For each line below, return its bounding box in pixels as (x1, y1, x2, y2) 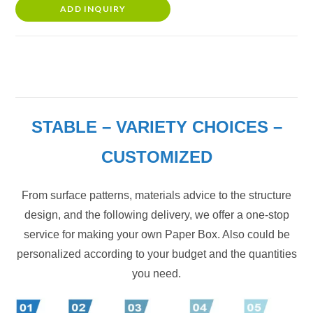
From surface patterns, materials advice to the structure (22, 189, 291, 201)
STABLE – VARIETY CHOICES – (31, 117, 282, 136)
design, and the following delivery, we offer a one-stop (24, 208, 289, 221)
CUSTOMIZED (101, 147, 212, 166)
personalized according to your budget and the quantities (16, 247, 297, 260)
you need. (132, 267, 181, 279)
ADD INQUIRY (60, 3, 126, 14)
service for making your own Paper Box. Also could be (23, 228, 290, 240)
